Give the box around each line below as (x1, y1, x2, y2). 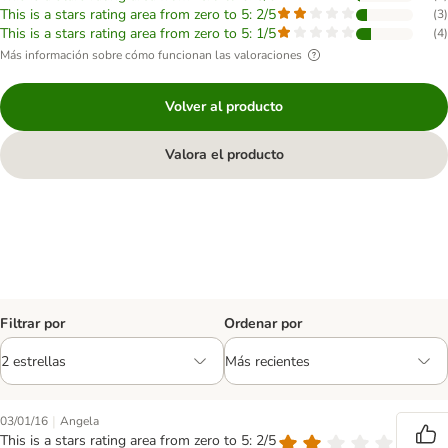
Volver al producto (165, 97, 283, 116)
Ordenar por (224, 314, 302, 333)
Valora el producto (164, 145, 284, 164)
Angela (60, 413, 99, 429)
